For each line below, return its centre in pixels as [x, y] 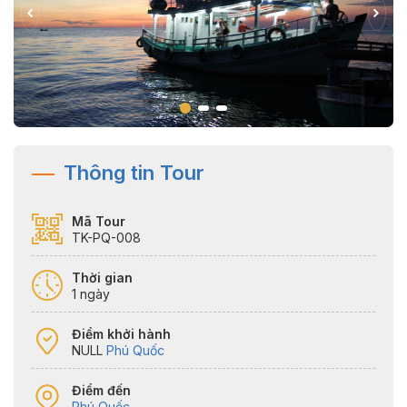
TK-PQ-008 [106, 237]
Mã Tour [99, 221]
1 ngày [91, 293]
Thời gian [102, 277]
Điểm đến [101, 390]
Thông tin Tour [134, 172]
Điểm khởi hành [121, 333]
